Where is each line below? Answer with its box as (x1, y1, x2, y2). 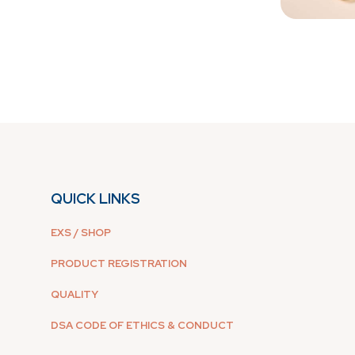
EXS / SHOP (51, 225, 111, 239)
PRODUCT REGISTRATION (51, 256, 187, 270)
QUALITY (51, 287, 98, 301)
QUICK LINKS (51, 189, 140, 208)
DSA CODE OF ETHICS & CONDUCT (51, 318, 234, 332)
